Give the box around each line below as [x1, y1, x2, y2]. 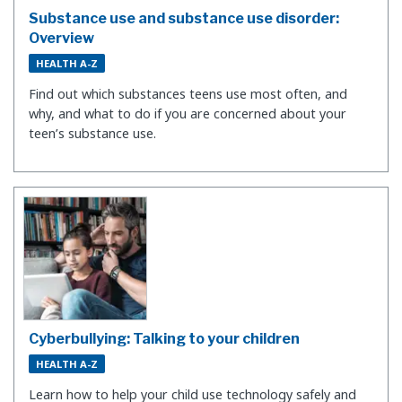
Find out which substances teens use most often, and [29, 85, 347, 103]
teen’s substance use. [29, 125, 156, 143]
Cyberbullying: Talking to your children [29, 329, 300, 347]
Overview [29, 29, 94, 47]
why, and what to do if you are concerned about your [29, 105, 346, 123]
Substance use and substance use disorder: [29, 9, 339, 27]
